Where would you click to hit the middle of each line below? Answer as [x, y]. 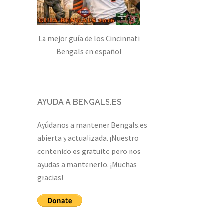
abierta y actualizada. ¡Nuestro [88, 138]
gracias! [50, 177]
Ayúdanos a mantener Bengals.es [92, 124]
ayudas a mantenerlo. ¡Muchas [87, 164]
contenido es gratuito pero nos [89, 151]
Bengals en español [89, 51]
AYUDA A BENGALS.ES [79, 102]
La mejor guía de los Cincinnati [89, 38]
